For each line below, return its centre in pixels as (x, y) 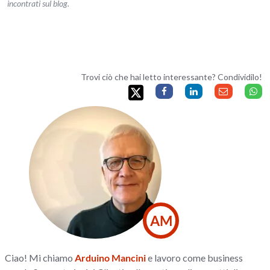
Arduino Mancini (111, 257)
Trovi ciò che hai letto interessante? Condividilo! (171, 77)
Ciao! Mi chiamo (40, 257)
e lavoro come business (195, 257)
